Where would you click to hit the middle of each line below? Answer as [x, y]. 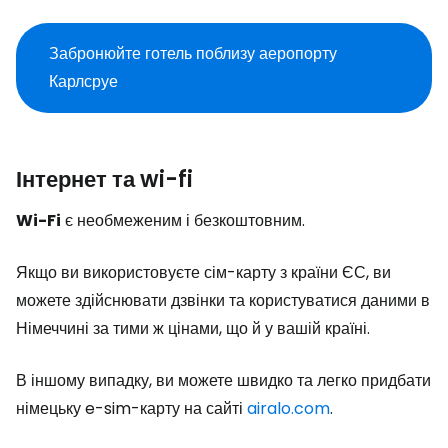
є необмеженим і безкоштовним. [183, 220]
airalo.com [288, 408]
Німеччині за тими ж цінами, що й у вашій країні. [193, 328]
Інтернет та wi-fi [104, 179]
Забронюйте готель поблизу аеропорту [193, 53]
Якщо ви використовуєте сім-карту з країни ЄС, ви [203, 272]
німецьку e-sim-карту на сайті [131, 408]
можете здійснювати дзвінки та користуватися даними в [223, 300]
